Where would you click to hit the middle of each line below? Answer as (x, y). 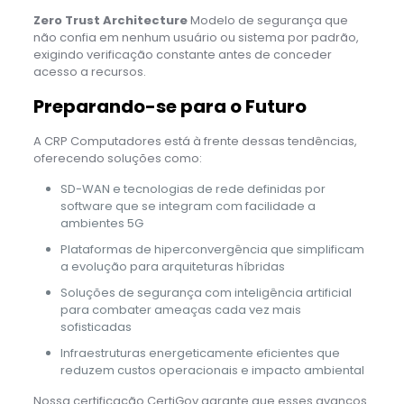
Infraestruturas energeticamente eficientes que (200, 353)
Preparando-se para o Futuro (170, 106)
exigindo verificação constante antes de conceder (182, 54)
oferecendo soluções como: (117, 158)
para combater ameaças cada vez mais (180, 309)
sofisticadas (96, 326)
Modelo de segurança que (267, 20)
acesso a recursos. (89, 71)
